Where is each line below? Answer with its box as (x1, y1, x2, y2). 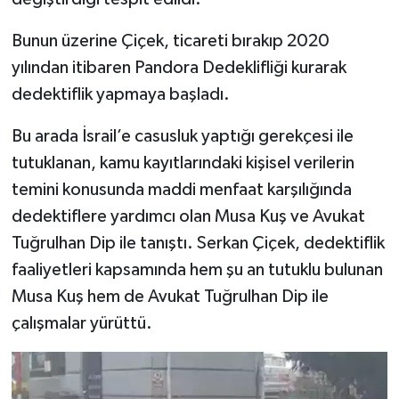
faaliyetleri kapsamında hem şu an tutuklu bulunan (11, 260, 383, 279)
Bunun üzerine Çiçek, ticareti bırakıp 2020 (11, 31, 330, 50)
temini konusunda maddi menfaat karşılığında (11, 180, 352, 199)
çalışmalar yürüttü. (11, 313, 152, 332)
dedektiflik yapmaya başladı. (11, 85, 230, 103)
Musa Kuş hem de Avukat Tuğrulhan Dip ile (11, 287, 329, 305)
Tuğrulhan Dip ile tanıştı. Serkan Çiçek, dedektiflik (11, 233, 385, 252)
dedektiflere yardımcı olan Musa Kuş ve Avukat (11, 207, 365, 225)
